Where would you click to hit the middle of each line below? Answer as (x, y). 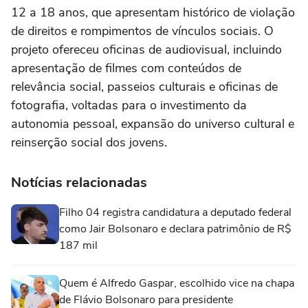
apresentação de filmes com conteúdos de (126, 68)
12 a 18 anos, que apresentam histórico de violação (153, 12)
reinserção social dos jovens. (91, 142)
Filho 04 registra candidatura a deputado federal (175, 212)
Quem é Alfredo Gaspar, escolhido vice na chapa (177, 283)
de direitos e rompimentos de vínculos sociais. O (142, 31)
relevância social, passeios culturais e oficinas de (144, 87)
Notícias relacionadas (79, 183)
